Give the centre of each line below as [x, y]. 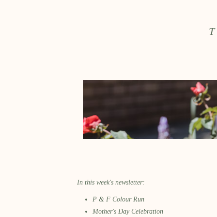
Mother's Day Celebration [128, 212]
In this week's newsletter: [109, 183]
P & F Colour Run [119, 200]
